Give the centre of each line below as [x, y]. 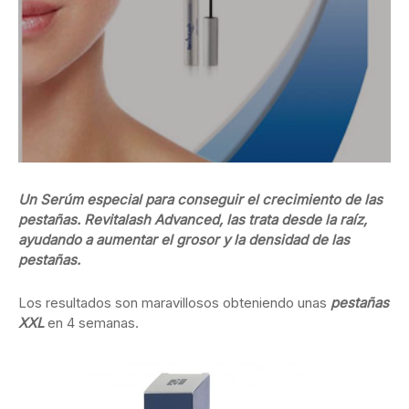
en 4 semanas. [91, 323]
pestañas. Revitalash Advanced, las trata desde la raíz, [193, 220]
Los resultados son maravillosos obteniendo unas [174, 303]
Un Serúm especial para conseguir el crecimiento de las [200, 200]
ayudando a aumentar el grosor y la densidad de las [184, 240]
